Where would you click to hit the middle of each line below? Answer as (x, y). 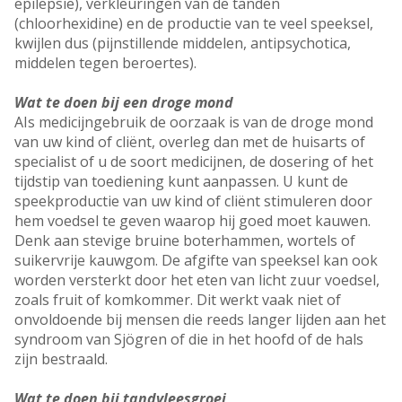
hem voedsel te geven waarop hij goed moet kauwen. (192, 221)
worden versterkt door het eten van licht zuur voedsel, (197, 280)
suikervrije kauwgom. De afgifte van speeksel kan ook (196, 261)
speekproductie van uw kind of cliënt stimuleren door (193, 201)
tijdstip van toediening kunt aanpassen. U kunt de (181, 182)
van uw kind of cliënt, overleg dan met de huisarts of (190, 142)
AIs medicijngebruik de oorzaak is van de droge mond (194, 122)
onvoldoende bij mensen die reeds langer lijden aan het (200, 320)
